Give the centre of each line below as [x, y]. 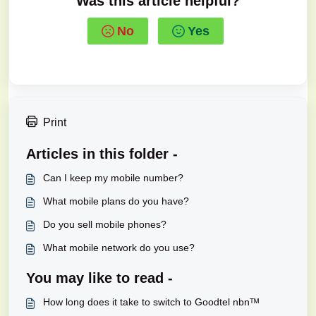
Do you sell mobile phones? [105, 224]
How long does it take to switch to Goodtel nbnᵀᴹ [151, 302]
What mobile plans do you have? [116, 201]
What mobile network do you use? [119, 248]
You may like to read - [99, 278]
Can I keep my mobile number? [113, 178]
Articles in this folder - [102, 154]
